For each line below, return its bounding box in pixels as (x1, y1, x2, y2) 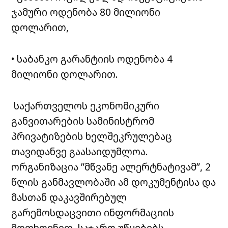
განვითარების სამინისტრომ (11, 114, 155, 128)
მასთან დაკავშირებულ (11, 190, 127, 205)
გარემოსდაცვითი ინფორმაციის (11, 206, 175, 220)
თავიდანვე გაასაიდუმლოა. (11, 145, 149, 159)
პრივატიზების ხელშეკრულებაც (11, 129, 173, 144)
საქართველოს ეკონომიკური (11, 99, 160, 113)
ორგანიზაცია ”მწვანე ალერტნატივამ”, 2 (11, 160, 211, 174)
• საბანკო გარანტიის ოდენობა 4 (11, 52, 173, 66)
